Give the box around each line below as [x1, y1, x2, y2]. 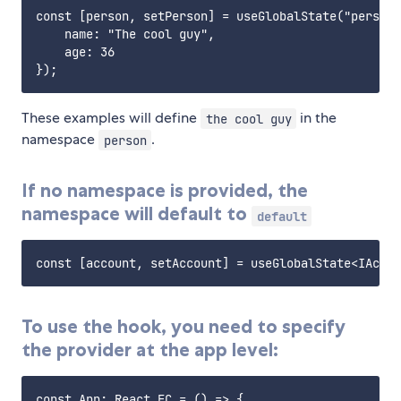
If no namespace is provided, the [21, 179, 308, 202]
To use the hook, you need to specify [21, 315, 346, 338]
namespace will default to [21, 202, 252, 226]
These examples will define [21, 108, 200, 128]
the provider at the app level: [21, 338, 278, 362]
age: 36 [36, 44, 115, 61]
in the [296, 108, 337, 128]
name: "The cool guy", [36, 26, 215, 43]
